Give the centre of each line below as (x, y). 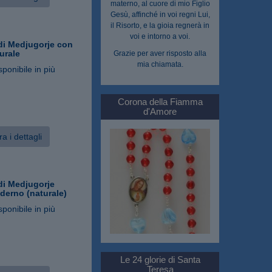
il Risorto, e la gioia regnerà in (160, 25)
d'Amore (160, 111)
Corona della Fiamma (160, 101)
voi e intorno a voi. (160, 36)
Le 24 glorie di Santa (160, 260)
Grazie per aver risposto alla (160, 53)
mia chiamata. (160, 64)
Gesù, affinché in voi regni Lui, (160, 14)
